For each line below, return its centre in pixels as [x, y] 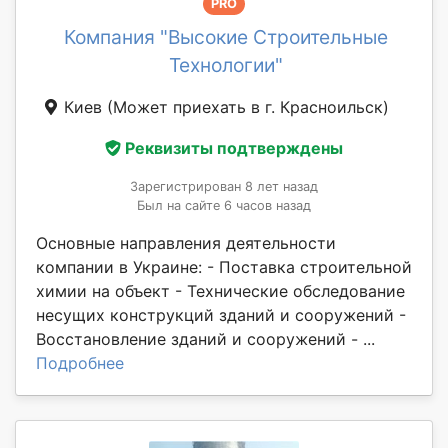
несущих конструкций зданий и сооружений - [221, 315]
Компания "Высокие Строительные [226, 36]
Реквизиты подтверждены [234, 148]
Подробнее [80, 363]
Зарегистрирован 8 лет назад [224, 187]
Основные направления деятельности [186, 243]
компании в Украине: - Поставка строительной [224, 267]
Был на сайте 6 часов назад [224, 206]
